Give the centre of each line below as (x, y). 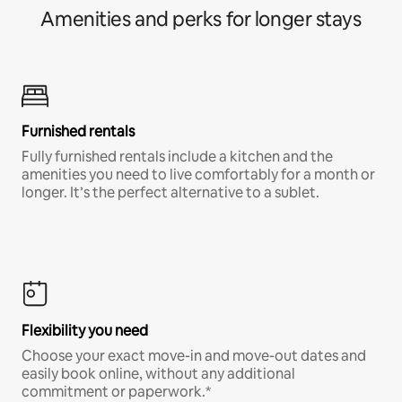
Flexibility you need (85, 330)
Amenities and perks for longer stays (201, 19)
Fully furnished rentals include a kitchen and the (177, 156)
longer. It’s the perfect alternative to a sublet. (170, 192)
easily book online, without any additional (158, 373)
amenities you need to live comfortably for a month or (198, 174)
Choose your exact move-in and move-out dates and (194, 355)
